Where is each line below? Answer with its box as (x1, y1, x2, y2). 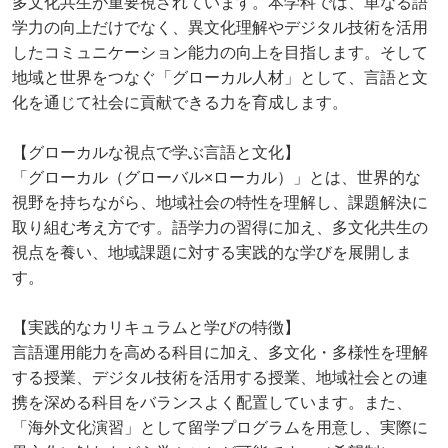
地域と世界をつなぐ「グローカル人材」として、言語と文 (12, 68, 428, 86)
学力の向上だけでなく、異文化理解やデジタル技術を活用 (12, 18, 428, 36)
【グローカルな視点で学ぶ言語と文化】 (12, 143, 300, 161)
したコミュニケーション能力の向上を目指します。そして (12, 43, 428, 61)
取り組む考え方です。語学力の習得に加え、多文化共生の (12, 218, 428, 236)
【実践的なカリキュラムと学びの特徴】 (12, 318, 300, 336)
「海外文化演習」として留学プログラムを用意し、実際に (12, 418, 428, 436)
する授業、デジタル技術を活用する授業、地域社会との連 (12, 368, 428, 386)
